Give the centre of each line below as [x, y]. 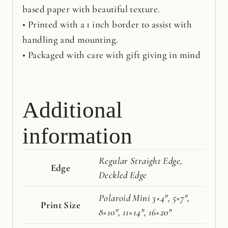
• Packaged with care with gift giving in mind [112, 54]
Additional [73, 110]
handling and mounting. [70, 39]
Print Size [61, 205]
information [77, 136]
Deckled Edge [123, 175]
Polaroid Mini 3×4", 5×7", [144, 197]
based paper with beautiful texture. [91, 9]
